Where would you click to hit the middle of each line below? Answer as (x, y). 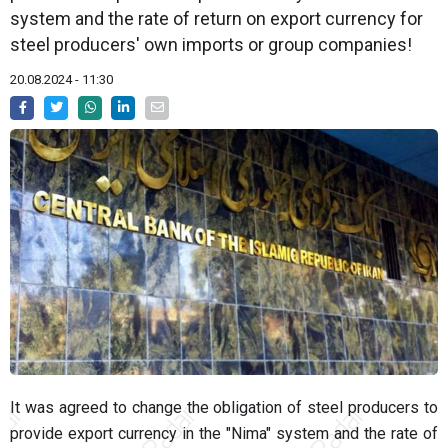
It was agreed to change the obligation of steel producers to (224, 408)
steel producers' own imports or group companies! (211, 45)
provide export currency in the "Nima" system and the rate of (224, 434)
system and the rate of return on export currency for (216, 19)
